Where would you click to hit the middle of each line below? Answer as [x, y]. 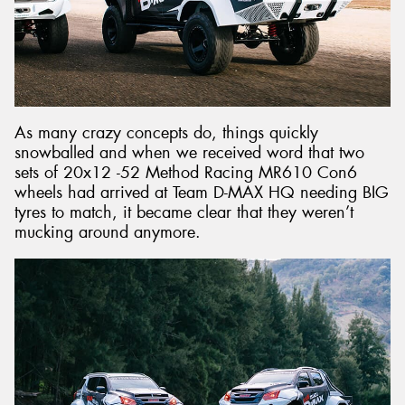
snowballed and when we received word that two [189, 152]
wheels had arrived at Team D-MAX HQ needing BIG [202, 192]
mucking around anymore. [108, 232]
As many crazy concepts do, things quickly [166, 132]
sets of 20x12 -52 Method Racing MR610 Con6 [186, 172]
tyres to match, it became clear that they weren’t [184, 212]
